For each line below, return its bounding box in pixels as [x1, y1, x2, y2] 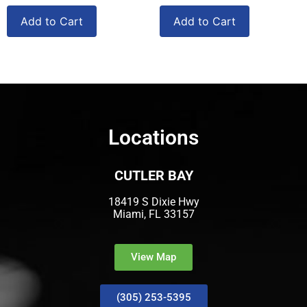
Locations [108, 125, 199, 150]
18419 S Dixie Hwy [108, 195, 199, 209]
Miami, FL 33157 [112, 208, 195, 221]
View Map [131, 251, 176, 264]
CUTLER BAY [114, 167, 193, 184]
